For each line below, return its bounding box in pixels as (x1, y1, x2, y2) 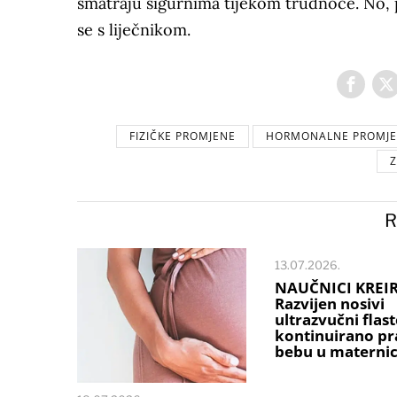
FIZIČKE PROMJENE (129, 128, 236, 144)
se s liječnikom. (77, 19, 191, 40)
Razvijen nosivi (274, 293, 385, 314)
